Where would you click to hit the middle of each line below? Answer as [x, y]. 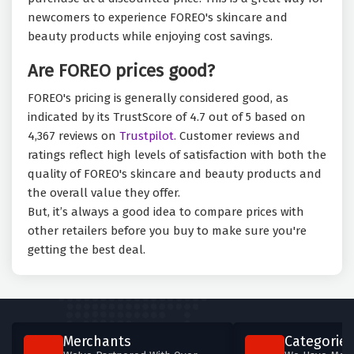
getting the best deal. [87, 250]
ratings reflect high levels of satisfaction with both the [177, 155]
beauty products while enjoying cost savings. [150, 37]
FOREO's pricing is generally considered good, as [158, 98]
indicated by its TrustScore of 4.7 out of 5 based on [167, 117]
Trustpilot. [148, 136]
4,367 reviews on [73, 136]
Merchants [97, 342]
